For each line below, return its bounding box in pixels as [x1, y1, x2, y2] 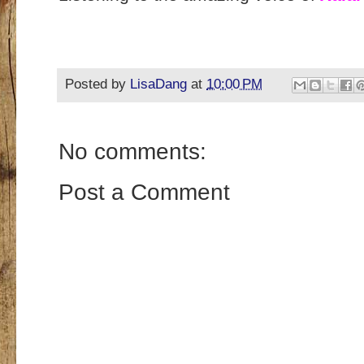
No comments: [58, 138, 206, 164]
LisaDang [130, 76, 187, 93]
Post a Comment [58, 179, 230, 205]
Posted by [65, 76, 130, 93]
